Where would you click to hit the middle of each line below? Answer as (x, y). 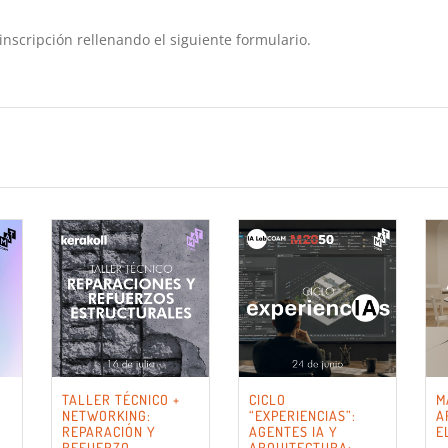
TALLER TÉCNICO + (121, 400)
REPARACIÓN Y (109, 432)
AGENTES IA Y (293, 432)
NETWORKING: (106, 416)
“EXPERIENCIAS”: (302, 416)
